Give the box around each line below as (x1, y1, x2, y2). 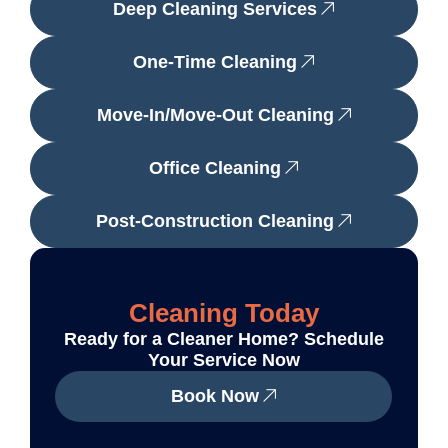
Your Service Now (147, 350, 300, 371)
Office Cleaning (149, 158, 281, 179)
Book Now (170, 386, 259, 407)
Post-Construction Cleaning (96, 211, 334, 232)
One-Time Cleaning (133, 52, 297, 73)
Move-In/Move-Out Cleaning (96, 105, 334, 126)
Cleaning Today (128, 298, 319, 329)
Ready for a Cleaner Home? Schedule (63, 329, 384, 350)
